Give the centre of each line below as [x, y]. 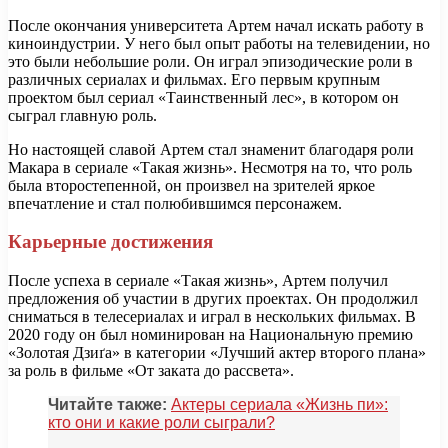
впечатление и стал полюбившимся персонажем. [175, 203]
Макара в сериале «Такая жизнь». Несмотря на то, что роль [210, 167]
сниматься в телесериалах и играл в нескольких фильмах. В [212, 317]
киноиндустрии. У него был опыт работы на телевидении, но [219, 43]
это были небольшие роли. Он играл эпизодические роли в [210, 61]
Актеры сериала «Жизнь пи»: [279, 405]
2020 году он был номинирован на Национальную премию [210, 335]
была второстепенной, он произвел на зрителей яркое [191, 185]
